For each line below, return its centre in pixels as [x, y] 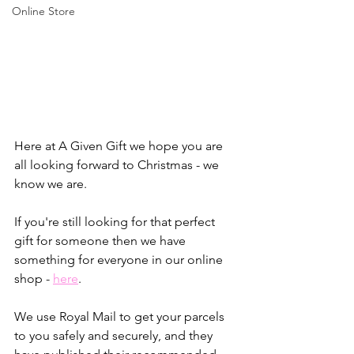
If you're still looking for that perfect [116, 222]
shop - [34, 279]
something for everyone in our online [120, 260]
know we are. [51, 184]
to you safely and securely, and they [115, 336]
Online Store [43, 11]
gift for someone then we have [102, 241]
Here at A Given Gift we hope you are [120, 146]
